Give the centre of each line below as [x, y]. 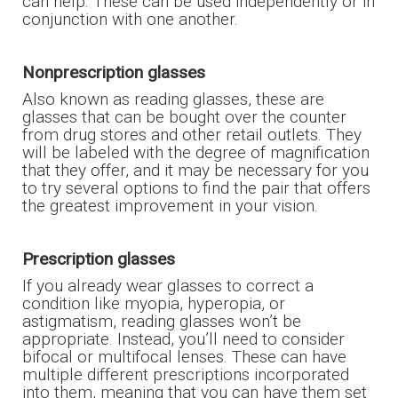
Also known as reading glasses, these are [173, 99]
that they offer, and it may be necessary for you [195, 170]
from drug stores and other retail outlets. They [192, 134]
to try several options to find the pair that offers [196, 187]
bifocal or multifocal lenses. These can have [184, 356]
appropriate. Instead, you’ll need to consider [183, 338]
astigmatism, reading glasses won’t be [162, 321]
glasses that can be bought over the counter [184, 116]
